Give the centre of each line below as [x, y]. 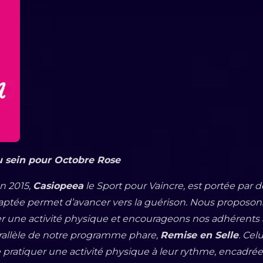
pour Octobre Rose [74, 160]
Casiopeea [58, 186]
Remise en [186, 235]
